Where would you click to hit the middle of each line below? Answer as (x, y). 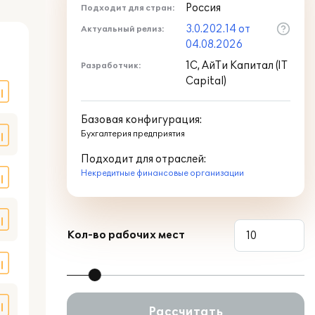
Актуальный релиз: (123, 29)
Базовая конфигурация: (142, 120)
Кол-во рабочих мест (126, 235)
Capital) (206, 81)
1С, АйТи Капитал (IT (237, 66)
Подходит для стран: (128, 8)
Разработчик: (111, 66)
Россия (203, 8)
